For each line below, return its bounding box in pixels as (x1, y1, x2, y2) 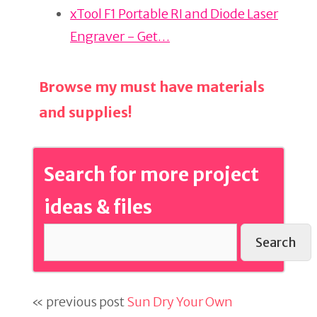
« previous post (32, 294, 127, 310)
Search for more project (44, 163, 259, 186)
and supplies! (39, 103, 132, 121)
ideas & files (44, 195, 152, 219)
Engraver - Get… (70, 28, 170, 45)
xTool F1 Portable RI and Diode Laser (70, 6, 278, 22)
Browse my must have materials (39, 78, 265, 96)
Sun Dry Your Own (127, 294, 233, 310)
